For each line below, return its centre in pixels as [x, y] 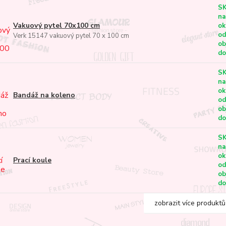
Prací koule [32, 160]
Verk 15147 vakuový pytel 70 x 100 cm [71, 36]
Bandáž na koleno [44, 95]
